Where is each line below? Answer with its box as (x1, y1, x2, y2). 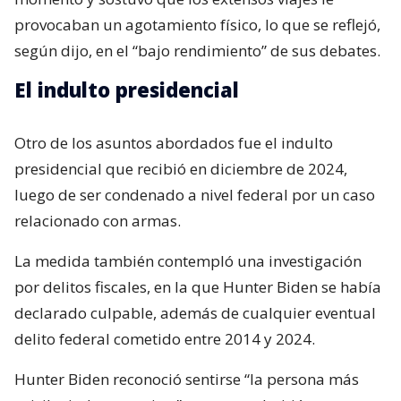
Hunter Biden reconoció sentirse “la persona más (14, 369, 359, 390)
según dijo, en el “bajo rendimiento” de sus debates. (14, 40, 380, 62)
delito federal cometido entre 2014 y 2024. (14, 328, 315, 350)
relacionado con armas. (14, 210, 181, 232)
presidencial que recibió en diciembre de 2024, (14, 158, 347, 180)
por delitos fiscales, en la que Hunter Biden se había (14, 277, 381, 298)
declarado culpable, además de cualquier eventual (14, 303, 376, 324)
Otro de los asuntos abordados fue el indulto (14, 132, 333, 154)
